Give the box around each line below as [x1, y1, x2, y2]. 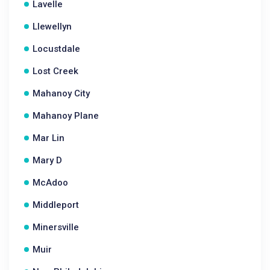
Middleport [33, 199, 79, 210]
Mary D [33, 155, 62, 166]
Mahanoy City [33, 88, 90, 99]
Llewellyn [33, 21, 72, 32]
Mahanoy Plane [33, 110, 99, 121]
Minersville [33, 222, 79, 233]
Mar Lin [33, 133, 64, 143]
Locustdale [33, 43, 80, 54]
